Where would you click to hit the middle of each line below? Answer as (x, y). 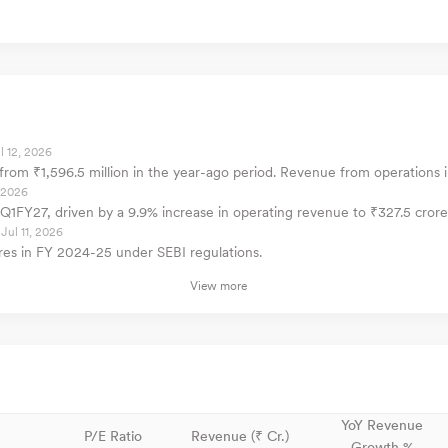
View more (218, 286)
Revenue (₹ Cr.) (240, 436)
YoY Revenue (382, 425)
